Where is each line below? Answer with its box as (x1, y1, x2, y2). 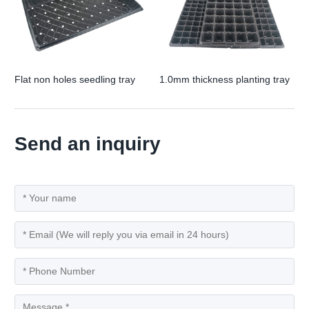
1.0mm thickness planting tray (159, 74, 290, 86)
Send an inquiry (14, 132, 161, 154)
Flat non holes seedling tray (14, 74, 135, 86)
